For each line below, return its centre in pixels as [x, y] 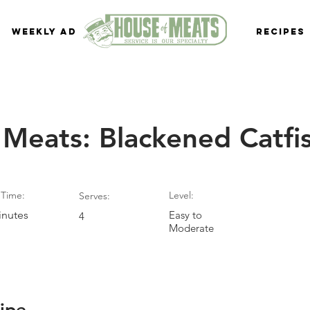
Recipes [281, 31]
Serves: [94, 196]
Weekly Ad [44, 31]
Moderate [191, 228]
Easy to [185, 215]
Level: [181, 195]
